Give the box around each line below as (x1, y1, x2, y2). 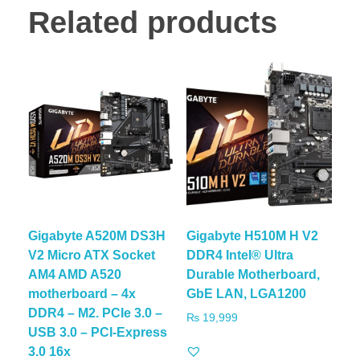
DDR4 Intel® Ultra (186, 247, 293, 262)
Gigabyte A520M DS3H (28, 228, 166, 243)
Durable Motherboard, (186, 267, 320, 281)
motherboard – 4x (28, 286, 136, 301)
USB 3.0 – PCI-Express (28, 325, 167, 339)
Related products (28, 6, 277, 40)
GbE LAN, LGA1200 (186, 286, 306, 301)
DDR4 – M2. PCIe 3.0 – (28, 305, 162, 320)
